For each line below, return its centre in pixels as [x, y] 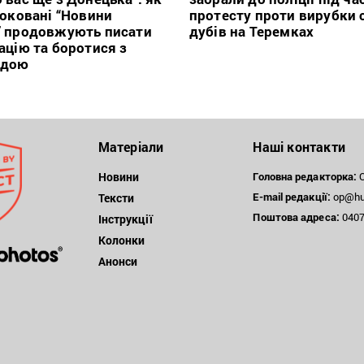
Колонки [121, 240]
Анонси [118, 262]
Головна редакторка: [305, 177]
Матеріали [131, 147]
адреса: [320, 217]
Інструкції [125, 219]
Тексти [116, 198]
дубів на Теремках [251, 32]
